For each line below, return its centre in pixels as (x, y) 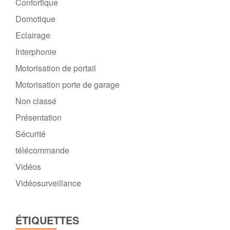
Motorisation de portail (56, 68)
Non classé (36, 101)
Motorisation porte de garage (68, 85)
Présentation (39, 118)
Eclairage (33, 35)
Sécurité (31, 134)
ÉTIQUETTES (47, 220)
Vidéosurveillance (48, 183)
